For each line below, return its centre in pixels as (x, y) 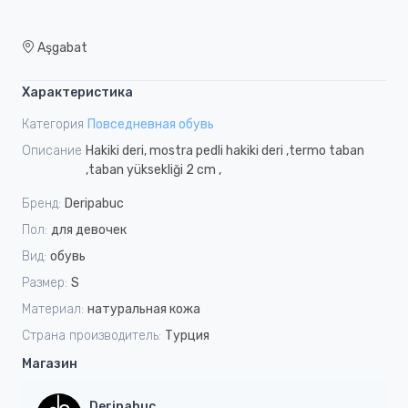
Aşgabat (61, 47)
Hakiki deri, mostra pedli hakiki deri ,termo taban (225, 150)
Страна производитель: (92, 335)
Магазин (50, 363)
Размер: (45, 282)
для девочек (89, 229)
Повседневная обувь (151, 124)
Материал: (53, 309)
